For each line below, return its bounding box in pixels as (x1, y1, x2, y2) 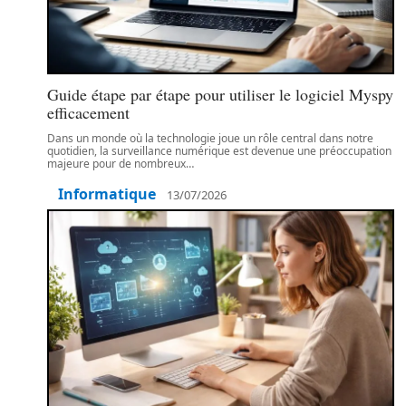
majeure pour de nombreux (47, 156, 186, 171)
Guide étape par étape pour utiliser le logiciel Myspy (47, 83, 393, 105)
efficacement (47, 101, 130, 123)
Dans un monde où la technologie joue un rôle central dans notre (47, 130, 373, 146)
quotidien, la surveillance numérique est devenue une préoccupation (47, 143, 391, 159)
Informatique (58, 184, 156, 204)
